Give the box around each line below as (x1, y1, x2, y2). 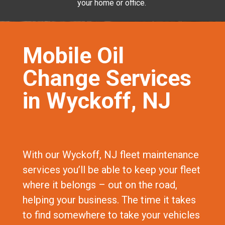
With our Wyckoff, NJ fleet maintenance (22, 149, 199, 161)
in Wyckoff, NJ (22, 87, 171, 115)
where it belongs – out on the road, (22, 179, 177, 191)
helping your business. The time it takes (22, 194, 196, 206)
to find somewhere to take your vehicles (22, 209, 200, 221)
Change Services (22, 65, 191, 92)
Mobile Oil (22, 42, 124, 69)
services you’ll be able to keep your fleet (22, 164, 200, 176)
